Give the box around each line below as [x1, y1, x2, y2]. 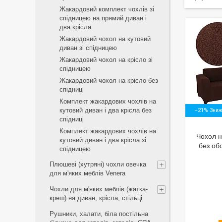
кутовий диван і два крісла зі [59, 136, 146, 144]
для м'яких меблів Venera [50, 169, 125, 177]
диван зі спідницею [59, 44, 117, 52]
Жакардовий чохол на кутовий [59, 35, 151, 43]
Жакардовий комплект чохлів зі [59, 5, 154, 13]
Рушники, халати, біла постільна [50, 210, 148, 218]
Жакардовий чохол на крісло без [59, 77, 158, 84]
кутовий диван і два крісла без [59, 107, 152, 114]
